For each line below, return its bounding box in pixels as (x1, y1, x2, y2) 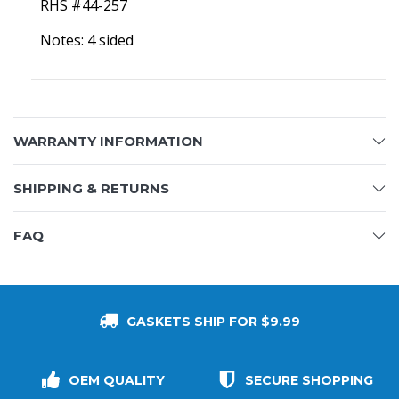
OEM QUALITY (69, 372, 165, 388)
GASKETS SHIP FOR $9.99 (126, 313, 300, 330)
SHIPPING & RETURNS (13, 180, 169, 197)
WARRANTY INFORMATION (13, 133, 203, 150)
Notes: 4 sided (40, 30, 134, 50)
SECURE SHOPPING (245, 372, 373, 388)
